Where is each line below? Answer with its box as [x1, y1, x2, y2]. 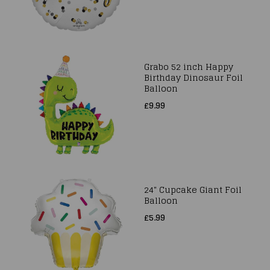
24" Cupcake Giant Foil [144, 182, 242, 197]
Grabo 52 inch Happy [144, 59, 233, 74]
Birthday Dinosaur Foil [144, 70, 243, 85]
